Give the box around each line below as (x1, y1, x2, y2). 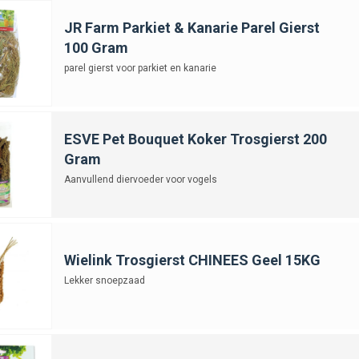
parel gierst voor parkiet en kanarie (63, 62, 216, 74)
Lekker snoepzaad (63, 274, 145, 286)
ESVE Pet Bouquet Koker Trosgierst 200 (63, 130, 327, 147)
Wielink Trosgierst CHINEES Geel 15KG (63, 251, 321, 268)
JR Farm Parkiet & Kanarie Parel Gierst (63, 18, 320, 36)
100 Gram (63, 38, 128, 56)
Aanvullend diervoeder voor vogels (63, 173, 217, 185)
